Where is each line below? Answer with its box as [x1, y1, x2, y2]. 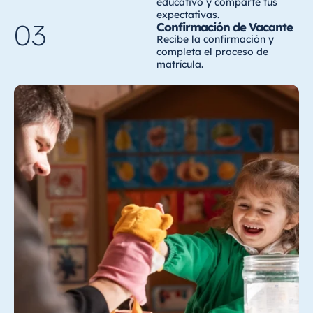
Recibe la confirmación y [156, 32, 274, 45]
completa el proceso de [156, 45, 268, 58]
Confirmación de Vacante [156, 19, 293, 34]
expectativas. [156, 8, 219, 21]
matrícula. [156, 57, 203, 71]
